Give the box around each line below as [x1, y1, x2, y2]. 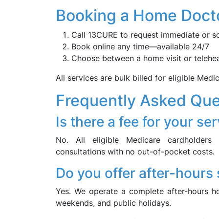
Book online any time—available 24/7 [71, 42, 209, 51]
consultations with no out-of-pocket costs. [56, 147, 215, 156]
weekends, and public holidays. [56, 198, 171, 208]
